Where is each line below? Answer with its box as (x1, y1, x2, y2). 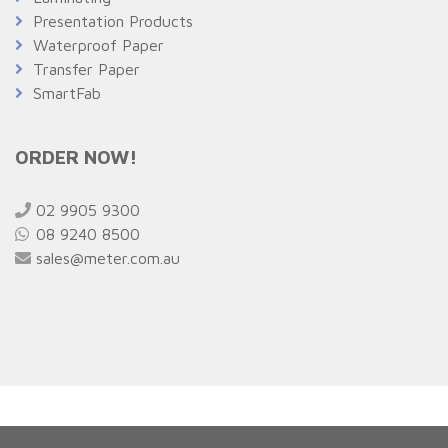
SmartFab (33, 84, 101, 103)
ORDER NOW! (15, 145, 137, 169)
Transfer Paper (33, 60, 140, 79)
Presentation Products (33, 12, 193, 31)
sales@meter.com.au (31, 249, 180, 268)
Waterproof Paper (33, 36, 164, 55)
